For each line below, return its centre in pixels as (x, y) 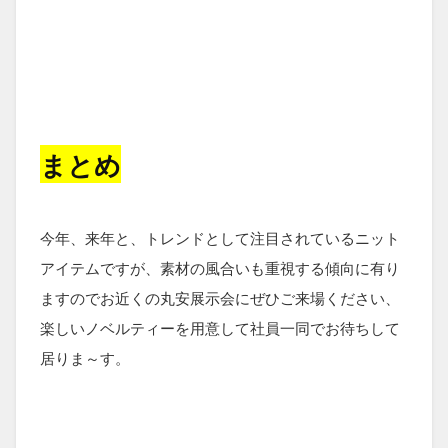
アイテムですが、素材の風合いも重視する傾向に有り (220, 267)
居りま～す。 (85, 357)
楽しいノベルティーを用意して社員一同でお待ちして (220, 327)
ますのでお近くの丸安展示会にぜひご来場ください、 (220, 297)
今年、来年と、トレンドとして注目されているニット (220, 237)
